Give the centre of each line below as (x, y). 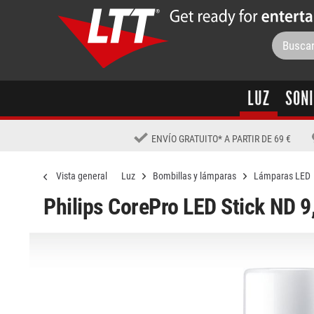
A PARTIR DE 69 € (257, 139)
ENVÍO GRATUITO (184, 139)
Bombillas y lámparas (194, 176)
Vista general (82, 176)
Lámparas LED (282, 176)
